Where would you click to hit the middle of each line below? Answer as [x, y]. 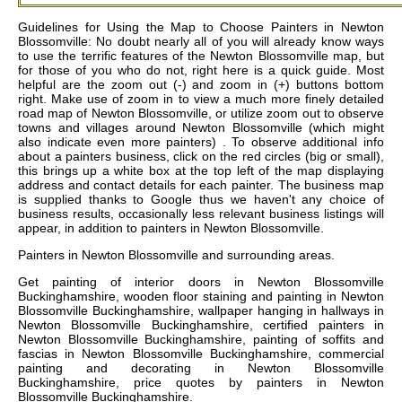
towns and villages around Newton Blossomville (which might [201, 128]
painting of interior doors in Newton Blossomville [218, 282]
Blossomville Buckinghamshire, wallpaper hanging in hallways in [201, 311]
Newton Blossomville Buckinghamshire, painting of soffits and [201, 340]
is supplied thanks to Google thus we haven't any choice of [201, 200]
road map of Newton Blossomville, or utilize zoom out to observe [201, 114]
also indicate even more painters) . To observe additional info [201, 142]
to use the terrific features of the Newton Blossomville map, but [201, 56]
